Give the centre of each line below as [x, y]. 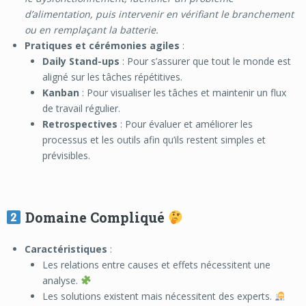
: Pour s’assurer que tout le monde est [206, 61]
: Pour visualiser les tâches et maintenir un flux [183, 92]
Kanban [61, 92]
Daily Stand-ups [81, 61]
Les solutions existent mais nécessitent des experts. [159, 296]
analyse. [62, 280]
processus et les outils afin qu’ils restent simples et [154, 139]
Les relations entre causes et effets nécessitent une [157, 264]
